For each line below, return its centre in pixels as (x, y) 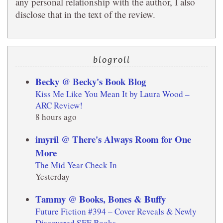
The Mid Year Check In (76, 165)
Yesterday (53, 177)
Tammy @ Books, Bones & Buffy (101, 199)
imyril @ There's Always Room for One (113, 139)
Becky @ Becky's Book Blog (91, 82)
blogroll (111, 60)
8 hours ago (56, 117)
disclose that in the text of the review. (85, 14)
